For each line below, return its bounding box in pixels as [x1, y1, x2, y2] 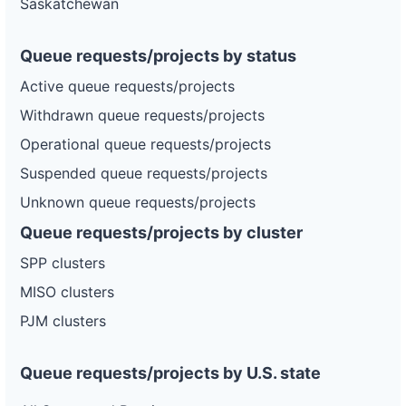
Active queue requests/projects [20, 77, 235, 95]
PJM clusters [20, 312, 106, 330]
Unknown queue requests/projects [20, 193, 256, 211]
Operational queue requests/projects [20, 135, 271, 153]
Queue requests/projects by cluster [20, 223, 303, 242]
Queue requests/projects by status [20, 46, 296, 65]
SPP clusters [20, 254, 105, 272]
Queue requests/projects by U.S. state [20, 363, 321, 382]
